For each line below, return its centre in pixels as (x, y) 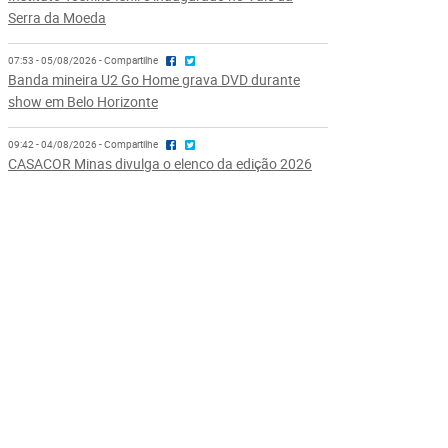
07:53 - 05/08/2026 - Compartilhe (83, 61)
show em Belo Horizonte (82, 102)
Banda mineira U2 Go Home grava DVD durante (153, 80)
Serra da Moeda (56, 18)
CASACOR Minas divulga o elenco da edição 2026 (159, 164)
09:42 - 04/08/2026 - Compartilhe (83, 145)
